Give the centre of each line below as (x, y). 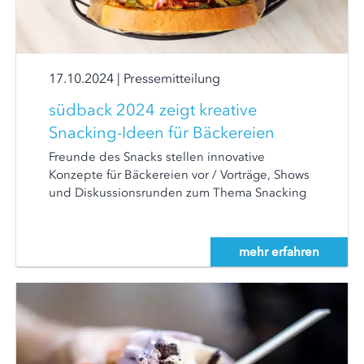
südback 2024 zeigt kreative (153, 110)
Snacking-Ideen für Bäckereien (162, 132)
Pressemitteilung (172, 78)
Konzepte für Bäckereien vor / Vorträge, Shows (179, 175)
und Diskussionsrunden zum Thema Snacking (178, 193)
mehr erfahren (279, 252)
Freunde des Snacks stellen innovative (157, 157)
